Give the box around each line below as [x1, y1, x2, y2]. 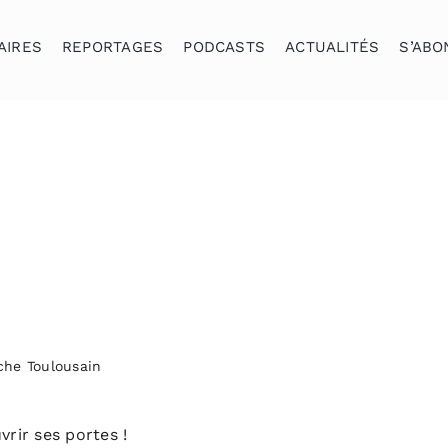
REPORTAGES [62, 38, 164, 56]
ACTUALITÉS [285, 38, 380, 56]
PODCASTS [183, 38, 266, 56]
